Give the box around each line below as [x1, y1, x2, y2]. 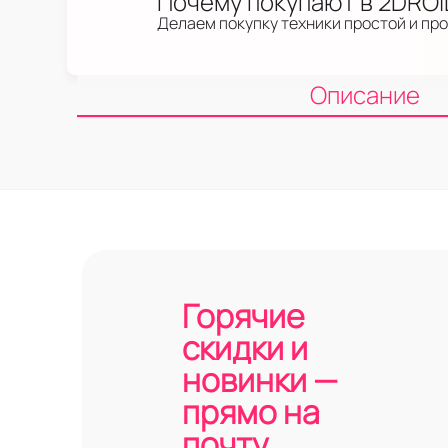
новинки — [182, 358, 338, 402]
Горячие [182, 294, 305, 338]
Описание [309, 78, 420, 111]
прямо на [182, 390, 320, 434]
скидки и [182, 326, 308, 370]
